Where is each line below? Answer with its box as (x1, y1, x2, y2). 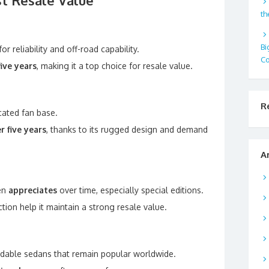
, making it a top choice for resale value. (37, 61, 193, 71)
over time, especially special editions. (57, 185, 204, 195)
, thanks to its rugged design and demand (46, 124, 208, 134)
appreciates (8, 185, 57, 195)
